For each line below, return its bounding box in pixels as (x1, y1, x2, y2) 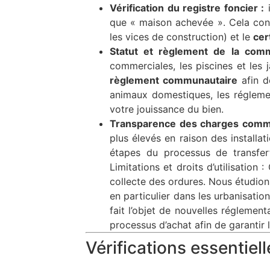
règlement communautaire (110, 74, 237, 86)
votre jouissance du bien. (110, 102, 224, 115)
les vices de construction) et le (110, 30, 253, 43)
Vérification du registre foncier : (110, 1, 265, 14)
